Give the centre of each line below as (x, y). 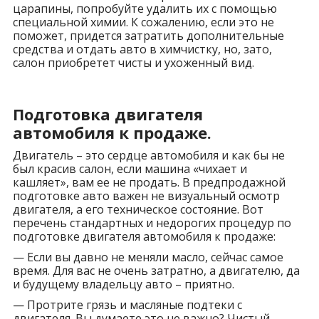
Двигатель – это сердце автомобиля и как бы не (148, 155)
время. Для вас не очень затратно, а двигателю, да (156, 270)
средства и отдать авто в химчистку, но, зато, (142, 49)
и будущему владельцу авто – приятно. (123, 284)
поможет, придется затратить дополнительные (148, 35)
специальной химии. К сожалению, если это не (143, 22)
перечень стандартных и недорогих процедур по (152, 223)
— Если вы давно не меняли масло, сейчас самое (148, 257)
